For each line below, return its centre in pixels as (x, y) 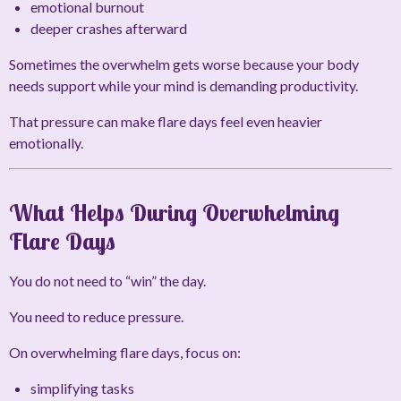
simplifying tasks (82, 388)
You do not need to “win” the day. (107, 281)
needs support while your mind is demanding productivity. (183, 86)
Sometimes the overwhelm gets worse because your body (184, 64)
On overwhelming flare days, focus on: (125, 353)
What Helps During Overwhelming (174, 213)
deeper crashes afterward (109, 29)
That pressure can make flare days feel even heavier (166, 122)
